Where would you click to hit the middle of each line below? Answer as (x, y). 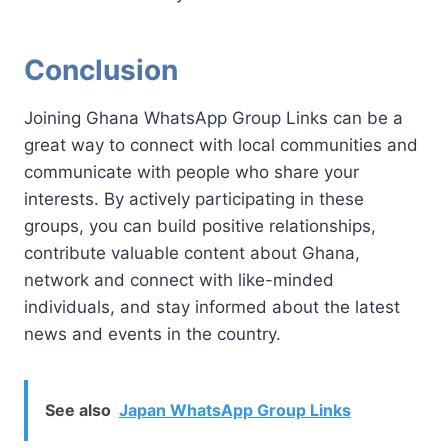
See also (78, 409)
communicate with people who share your (191, 171)
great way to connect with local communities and (221, 144)
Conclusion (101, 69)
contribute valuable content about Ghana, (192, 252)
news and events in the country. (152, 333)
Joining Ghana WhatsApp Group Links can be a (213, 117)
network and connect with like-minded (179, 279)
